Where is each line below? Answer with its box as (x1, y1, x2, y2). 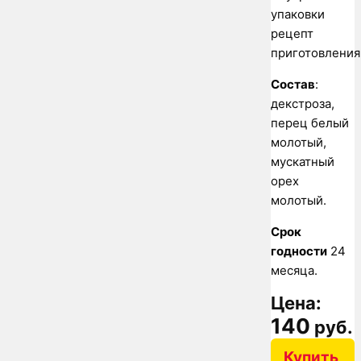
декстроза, (271, 95, 334, 111)
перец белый (271, 114, 349, 131)
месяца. (271, 262, 317, 278)
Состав (271, 76, 315, 92)
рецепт (271, 25, 313, 41)
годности (271, 243, 327, 259)
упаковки (271, 6, 325, 22)
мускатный (271, 153, 334, 169)
